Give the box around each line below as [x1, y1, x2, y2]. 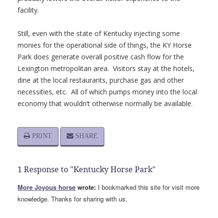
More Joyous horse [18, 182, 76, 192]
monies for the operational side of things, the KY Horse [18, 40, 192, 50]
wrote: [75, 182, 96, 192]
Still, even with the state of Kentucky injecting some [18, 29, 181, 38]
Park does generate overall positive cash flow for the [18, 52, 184, 61]
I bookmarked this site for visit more [96, 182, 200, 192]
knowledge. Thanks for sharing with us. [18, 194, 128, 203]
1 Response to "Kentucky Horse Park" [18, 165, 156, 174]
